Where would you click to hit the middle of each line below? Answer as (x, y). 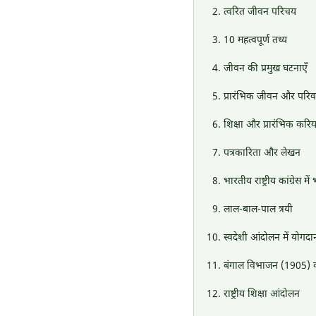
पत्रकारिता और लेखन (262, 153)
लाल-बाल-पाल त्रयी (258, 210)
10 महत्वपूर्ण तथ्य (255, 41)
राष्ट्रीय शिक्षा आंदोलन (262, 294)
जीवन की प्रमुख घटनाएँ (266, 69)
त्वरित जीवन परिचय (260, 12)
